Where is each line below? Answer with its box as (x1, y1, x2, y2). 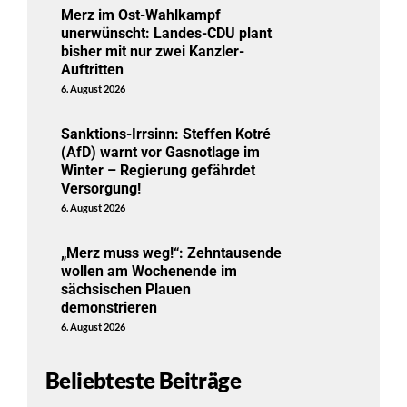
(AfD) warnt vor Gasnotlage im (61, 143, 261, 161)
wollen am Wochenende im (61, 262, 238, 280)
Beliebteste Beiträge (45, 367, 241, 394)
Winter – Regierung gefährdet (61, 161, 256, 179)
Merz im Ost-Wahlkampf (61, 5, 222, 24)
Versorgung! (61, 179, 142, 197)
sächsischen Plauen (61, 280, 192, 298)
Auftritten (61, 60, 124, 78)
